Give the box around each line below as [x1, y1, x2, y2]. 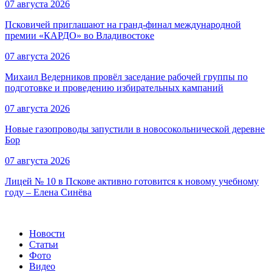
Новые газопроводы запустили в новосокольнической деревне [5, 124, 265, 135]
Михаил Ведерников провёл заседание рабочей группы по [5, 72, 248, 83]
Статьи [29, 239, 58, 250]
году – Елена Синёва [5, 187, 92, 198]
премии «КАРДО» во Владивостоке [5, 30, 154, 41]
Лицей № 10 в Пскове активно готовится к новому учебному [5, 176, 259, 187]
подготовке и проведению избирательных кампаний [5, 83, 223, 93]
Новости [29, 228, 65, 239]
